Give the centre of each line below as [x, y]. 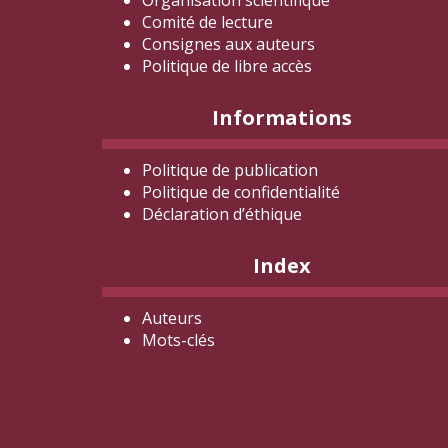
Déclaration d [192, 214]
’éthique [272, 214]
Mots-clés [178, 340]
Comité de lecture [207, 22]
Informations [282, 117]
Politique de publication [230, 170]
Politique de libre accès [227, 66]
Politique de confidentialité [241, 192]
